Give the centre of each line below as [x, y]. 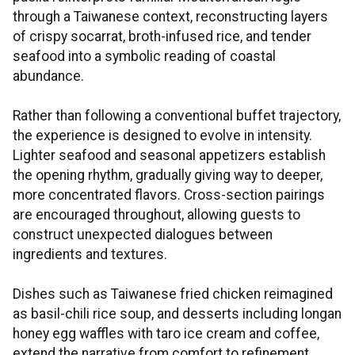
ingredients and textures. [90, 255]
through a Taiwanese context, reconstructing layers [170, 17]
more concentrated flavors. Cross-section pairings [169, 195]
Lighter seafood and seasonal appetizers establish [169, 156]
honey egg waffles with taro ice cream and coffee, [166, 334]
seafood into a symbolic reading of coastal [144, 57]
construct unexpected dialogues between [143, 235]
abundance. [48, 76]
